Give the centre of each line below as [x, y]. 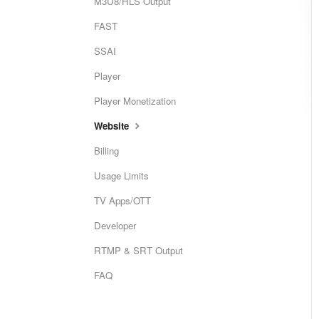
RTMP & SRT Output [138, 250]
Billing [106, 151]
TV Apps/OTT [122, 200]
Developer [115, 225]
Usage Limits [121, 176]
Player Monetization [135, 101]
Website [113, 126]
